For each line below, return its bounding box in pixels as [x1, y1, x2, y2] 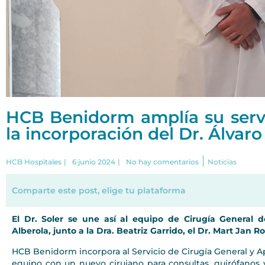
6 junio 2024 [72, 157, 115, 167]
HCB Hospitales [6, 157, 62, 167]
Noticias [208, 157, 237, 167]
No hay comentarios [126, 157, 199, 167]
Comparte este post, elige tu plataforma [12, 185, 186, 196]
